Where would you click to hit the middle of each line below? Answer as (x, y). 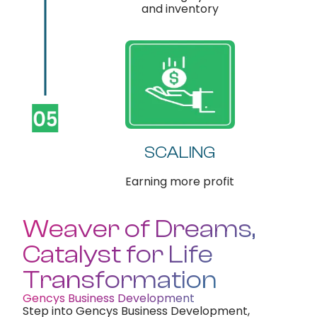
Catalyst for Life (118, 255)
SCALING (180, 153)
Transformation (120, 280)
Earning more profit (180, 182)
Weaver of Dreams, (139, 229)
